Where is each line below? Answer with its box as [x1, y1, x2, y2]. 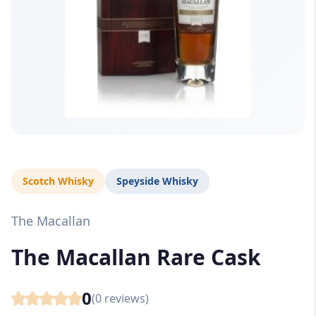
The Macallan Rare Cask [11, 243, 261, 272]
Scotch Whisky [23, 174, 94, 188]
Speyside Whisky [116, 174, 198, 188]
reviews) [102, 291, 149, 307]
